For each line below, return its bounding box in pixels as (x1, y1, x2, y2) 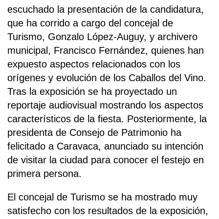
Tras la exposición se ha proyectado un (7, 86, 177, 97)
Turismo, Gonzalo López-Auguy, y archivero (7, 31, 197, 42)
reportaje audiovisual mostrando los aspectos (7, 99, 203, 110)
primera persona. (7, 168, 82, 179)
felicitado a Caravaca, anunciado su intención (7, 140, 203, 152)
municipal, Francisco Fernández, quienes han (7, 44, 204, 56)
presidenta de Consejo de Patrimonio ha (7, 127, 181, 138)
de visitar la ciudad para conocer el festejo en (7, 154, 204, 165)
